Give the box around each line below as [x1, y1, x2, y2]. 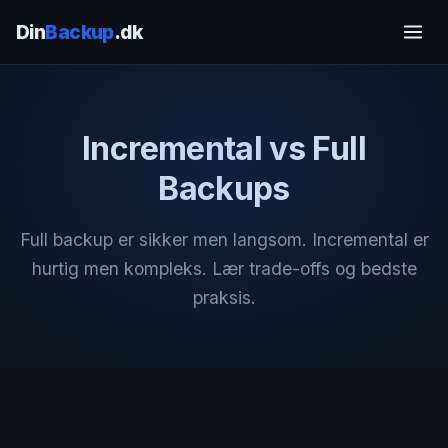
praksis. [192, 287, 256, 308]
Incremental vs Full [82, 129, 366, 168]
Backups [158, 169, 290, 208]
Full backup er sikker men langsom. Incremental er [19, 229, 429, 250]
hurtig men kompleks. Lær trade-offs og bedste [31, 258, 417, 279]
